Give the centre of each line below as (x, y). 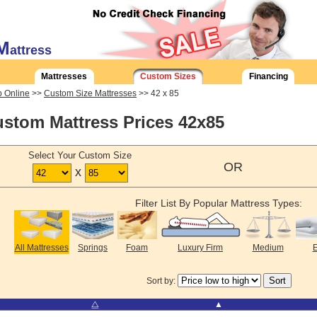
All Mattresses (41, 248)
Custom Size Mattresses (90, 93)
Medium (268, 248)
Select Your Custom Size (80, 156)
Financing (268, 76)
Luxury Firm (200, 248)
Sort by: (162, 281)
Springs (93, 248)
